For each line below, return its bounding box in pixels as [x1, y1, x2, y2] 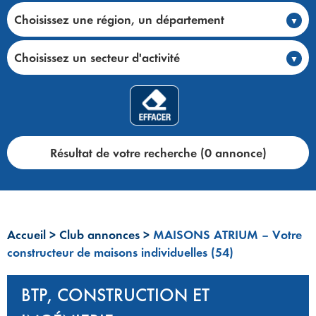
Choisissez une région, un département [14, 12, 224, 28]
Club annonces [59, 227, 140, 243]
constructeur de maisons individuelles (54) [7, 245, 233, 260]
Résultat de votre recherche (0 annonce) [49, 145, 267, 161]
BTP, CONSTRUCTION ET [21, 284, 209, 306]
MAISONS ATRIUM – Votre [153, 227, 302, 243]
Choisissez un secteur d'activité [14, 50, 180, 66]
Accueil [7, 227, 46, 243]
